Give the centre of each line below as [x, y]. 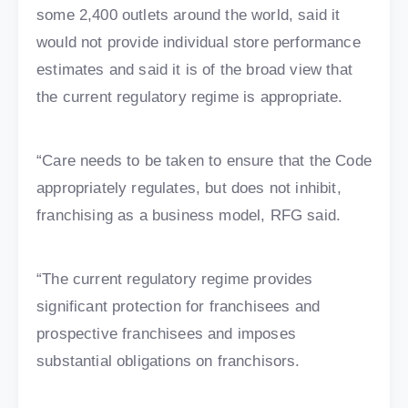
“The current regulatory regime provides [175, 280]
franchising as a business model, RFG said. [189, 216]
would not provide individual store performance [199, 43]
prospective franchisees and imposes [166, 334]
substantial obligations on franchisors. [168, 362]
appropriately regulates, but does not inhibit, [189, 189]
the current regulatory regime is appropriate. [190, 97]
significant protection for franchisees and [178, 307]
